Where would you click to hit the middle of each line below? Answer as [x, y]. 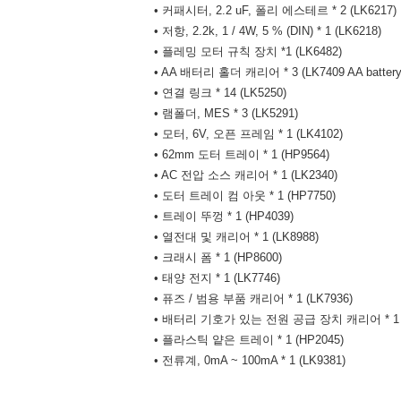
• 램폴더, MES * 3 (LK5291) [226, 113]
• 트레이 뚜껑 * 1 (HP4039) [224, 216]
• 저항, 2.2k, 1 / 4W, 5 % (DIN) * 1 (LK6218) [268, 31]
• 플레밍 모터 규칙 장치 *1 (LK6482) [248, 51]
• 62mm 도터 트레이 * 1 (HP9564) [242, 154]
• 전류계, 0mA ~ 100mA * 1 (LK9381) [250, 360]
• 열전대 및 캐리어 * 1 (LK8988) [236, 237]
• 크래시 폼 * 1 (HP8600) [218, 257]
